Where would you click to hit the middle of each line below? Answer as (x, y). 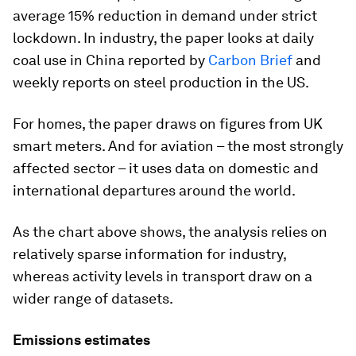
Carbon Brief (250, 60)
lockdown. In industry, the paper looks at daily (163, 38)
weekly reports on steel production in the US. (161, 82)
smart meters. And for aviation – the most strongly (178, 146)
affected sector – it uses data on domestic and (166, 168)
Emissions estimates (81, 340)
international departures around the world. (154, 190)
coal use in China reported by (110, 60)
